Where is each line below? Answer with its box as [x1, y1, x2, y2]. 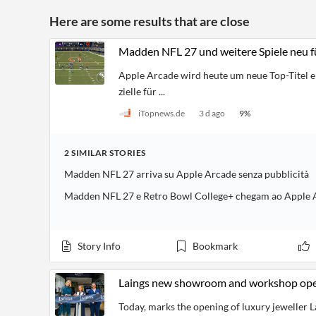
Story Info [78, 240, 121, 252]
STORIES [109, 147, 146, 158]
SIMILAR [69, 147, 109, 158]
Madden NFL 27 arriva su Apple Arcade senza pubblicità [64, 168, 309, 180]
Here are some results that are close [49, 13, 250, 29]
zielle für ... [119, 85, 165, 97]
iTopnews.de [138, 107, 185, 119]
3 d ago [199, 107, 225, 119]
